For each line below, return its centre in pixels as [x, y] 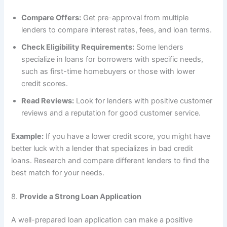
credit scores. [45, 83]
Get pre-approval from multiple [135, 17]
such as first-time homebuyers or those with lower [108, 71]
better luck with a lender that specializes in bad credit [102, 148]
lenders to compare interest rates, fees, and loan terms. [117, 30]
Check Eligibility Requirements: [78, 47]
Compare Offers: [51, 17]
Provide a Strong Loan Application [81, 197]
